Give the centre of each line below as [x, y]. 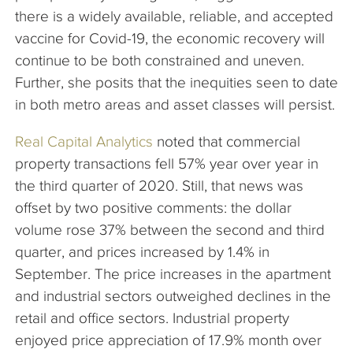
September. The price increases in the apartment [173, 274]
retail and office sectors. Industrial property [152, 318]
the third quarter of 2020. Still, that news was [159, 186]
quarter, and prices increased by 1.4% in [142, 252]
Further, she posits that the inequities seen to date [176, 83]
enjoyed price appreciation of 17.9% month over [168, 340]
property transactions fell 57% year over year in [167, 164]
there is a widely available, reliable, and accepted [174, 17]
